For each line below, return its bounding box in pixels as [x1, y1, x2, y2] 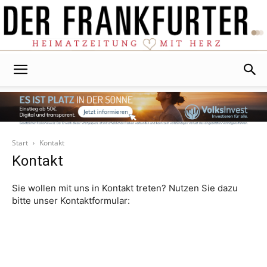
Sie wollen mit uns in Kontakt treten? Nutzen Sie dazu [12, 182, 238, 194]
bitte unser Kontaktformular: [12, 195, 130, 206]
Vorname [12, 253, 49, 265]
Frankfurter [133, 127, 176, 138]
